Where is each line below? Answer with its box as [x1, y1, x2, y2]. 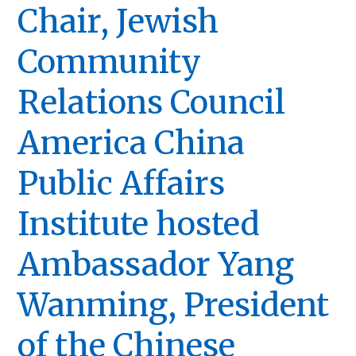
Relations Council [17, 82, 286, 122]
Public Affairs [17, 163, 226, 203]
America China [17, 122, 246, 163]
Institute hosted [17, 203, 261, 244]
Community [17, 41, 202, 82]
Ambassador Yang [17, 244, 295, 284]
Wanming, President [17, 284, 330, 325]
